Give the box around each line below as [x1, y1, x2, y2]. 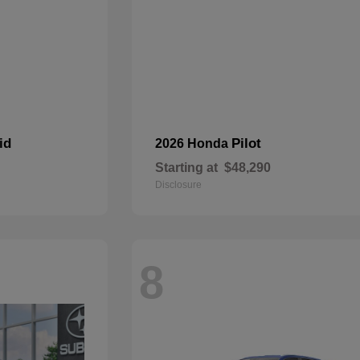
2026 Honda [155, 137, 232, 150]
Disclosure [155, 179, 202, 190]
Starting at [155, 161, 219, 174]
